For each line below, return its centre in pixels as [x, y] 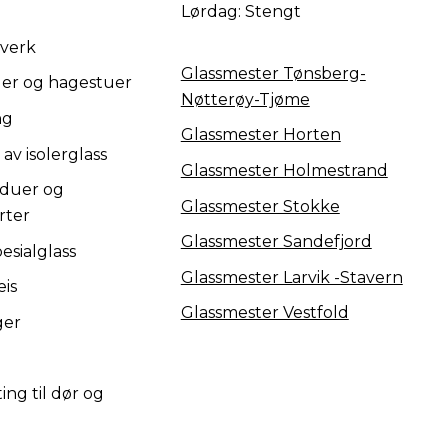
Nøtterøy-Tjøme [245, 99]
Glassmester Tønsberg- [273, 73]
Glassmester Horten [260, 135]
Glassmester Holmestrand [284, 171]
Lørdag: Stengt [240, 12]
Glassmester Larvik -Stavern [291, 277]
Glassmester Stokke [260, 206]
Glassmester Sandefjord [276, 242]
